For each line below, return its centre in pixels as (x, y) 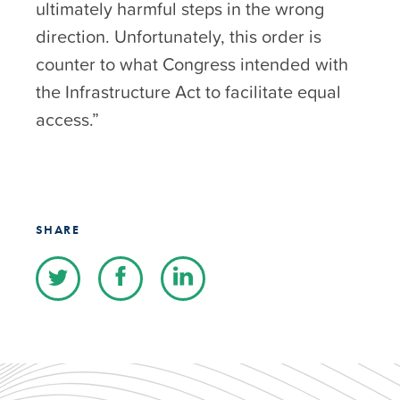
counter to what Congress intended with (192, 64)
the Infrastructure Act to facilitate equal (188, 92)
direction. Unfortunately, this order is (179, 36)
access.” (67, 119)
